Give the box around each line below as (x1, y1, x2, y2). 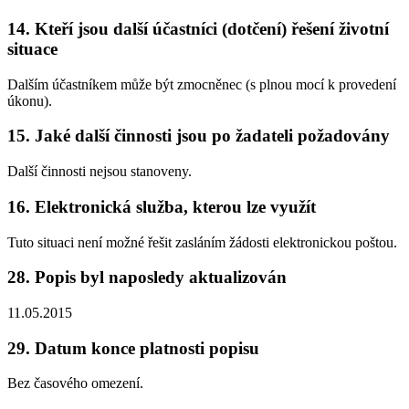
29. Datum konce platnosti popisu (7, 338, 259, 358)
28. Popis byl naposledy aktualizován (7, 267, 287, 288)
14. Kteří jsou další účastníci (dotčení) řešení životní (7, 18, 389, 38)
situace (7, 38, 58, 58)
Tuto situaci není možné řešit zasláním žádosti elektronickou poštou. (7, 234, 397, 250)
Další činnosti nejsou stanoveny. (7, 163, 192, 180)
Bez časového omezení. (7, 375, 143, 392)
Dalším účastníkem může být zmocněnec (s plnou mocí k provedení (7, 76, 396, 92)
